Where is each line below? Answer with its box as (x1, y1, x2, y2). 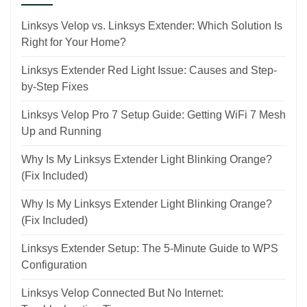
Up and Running (21, 125, 101, 137)
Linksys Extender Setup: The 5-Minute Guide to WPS (21, 242, 278, 254)
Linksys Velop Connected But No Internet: (21, 286, 223, 299)
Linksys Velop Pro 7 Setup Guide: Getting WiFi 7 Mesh (21, 108, 286, 121)
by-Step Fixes (21, 80, 91, 93)
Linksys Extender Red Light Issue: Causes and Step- (21, 64, 277, 76)
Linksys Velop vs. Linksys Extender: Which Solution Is (21, 19, 282, 32)
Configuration (21, 258, 87, 271)
